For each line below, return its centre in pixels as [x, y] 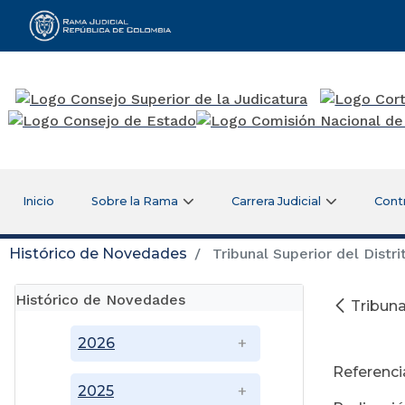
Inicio [38, 201]
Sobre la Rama [135, 201]
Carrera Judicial [277, 201]
